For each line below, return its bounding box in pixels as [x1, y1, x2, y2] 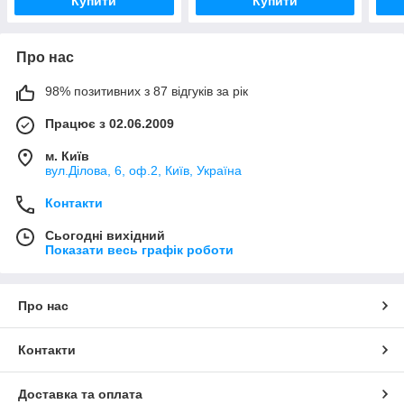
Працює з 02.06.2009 [45, 116, 174, 132]
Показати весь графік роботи [45, 243, 234, 258]
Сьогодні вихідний [45, 228, 165, 243]
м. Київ [45, 149, 89, 164]
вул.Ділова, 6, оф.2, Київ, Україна [45, 163, 242, 179]
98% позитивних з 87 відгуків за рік [45, 84, 248, 99]
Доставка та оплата [18, 387, 142, 402]
